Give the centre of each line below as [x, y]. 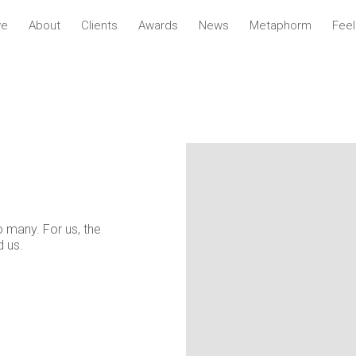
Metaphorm [280, 25]
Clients [99, 25]
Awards [158, 25]
